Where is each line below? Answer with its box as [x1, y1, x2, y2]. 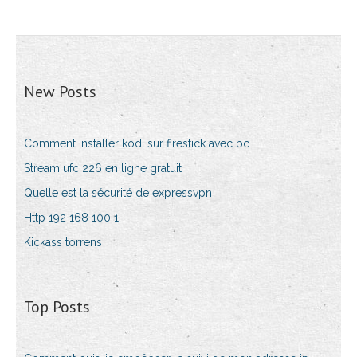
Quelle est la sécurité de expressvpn [24, 186, 212, 200]
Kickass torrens [24, 236, 102, 249]
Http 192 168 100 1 [24, 211, 119, 225]
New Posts [24, 81, 96, 103]
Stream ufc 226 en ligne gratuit [24, 162, 182, 175]
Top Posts [24, 296, 90, 318]
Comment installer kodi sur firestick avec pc [24, 137, 249, 151]
